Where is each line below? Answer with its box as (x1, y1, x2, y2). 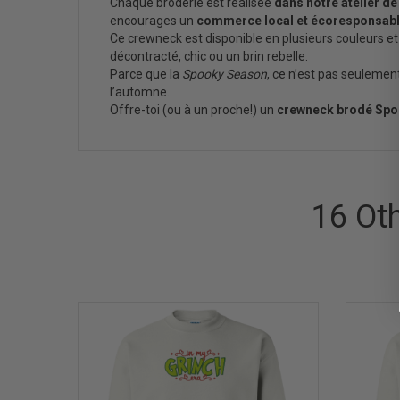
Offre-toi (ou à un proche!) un (110, 103, 277, 117)
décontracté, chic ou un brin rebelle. (110, 49, 308, 63)
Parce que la (110, 67, 182, 81)
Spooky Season (182, 67, 267, 81)
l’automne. (110, 85, 170, 99)
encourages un (110, 13, 196, 28)
